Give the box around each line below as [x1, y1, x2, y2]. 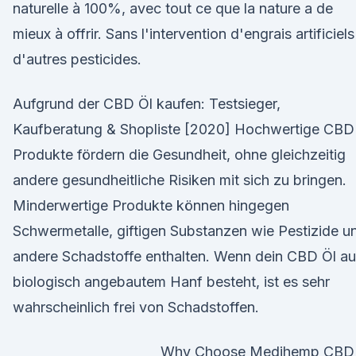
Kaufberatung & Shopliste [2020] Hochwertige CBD [13, 121, 354, 137]
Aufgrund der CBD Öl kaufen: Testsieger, [13, 95, 281, 112]
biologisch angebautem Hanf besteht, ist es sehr [13, 273, 330, 290]
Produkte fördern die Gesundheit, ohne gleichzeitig [13, 146, 346, 163]
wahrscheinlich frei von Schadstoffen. [13, 299, 259, 315]
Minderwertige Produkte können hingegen [13, 197, 289, 214]
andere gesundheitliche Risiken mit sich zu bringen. [13, 172, 346, 188]
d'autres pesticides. [13, 51, 141, 68]
